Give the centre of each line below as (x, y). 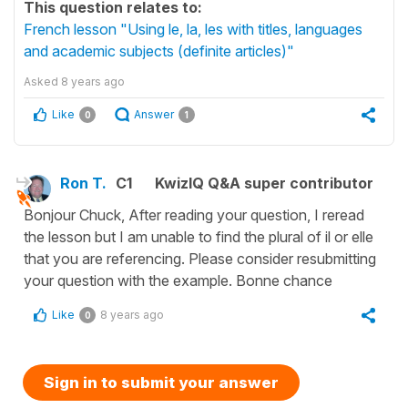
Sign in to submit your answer (161, 382)
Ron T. (83, 183)
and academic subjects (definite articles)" (159, 51)
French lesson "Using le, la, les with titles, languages (193, 29)
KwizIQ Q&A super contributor (264, 183)
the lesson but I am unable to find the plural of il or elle (199, 236)
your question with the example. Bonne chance (178, 280)
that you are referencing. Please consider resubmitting (200, 258)
